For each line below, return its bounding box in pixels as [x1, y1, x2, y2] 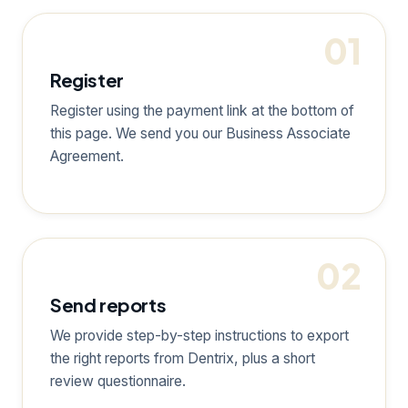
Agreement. [50, 148, 124, 166]
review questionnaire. [50, 372, 186, 390]
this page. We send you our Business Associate [50, 125, 351, 143]
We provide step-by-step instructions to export [50, 326, 349, 344]
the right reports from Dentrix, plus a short [50, 349, 315, 367]
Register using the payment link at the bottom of [50, 102, 354, 120]
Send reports [50, 292, 167, 316]
